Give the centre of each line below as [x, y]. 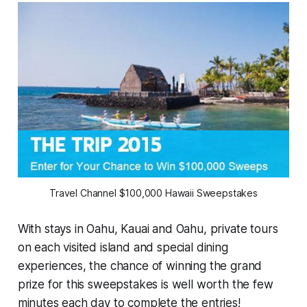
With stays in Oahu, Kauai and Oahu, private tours [148, 229]
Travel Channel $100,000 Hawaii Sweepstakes [153, 193]
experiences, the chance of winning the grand [140, 266]
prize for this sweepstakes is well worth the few [145, 285]
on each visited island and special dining [123, 248]
